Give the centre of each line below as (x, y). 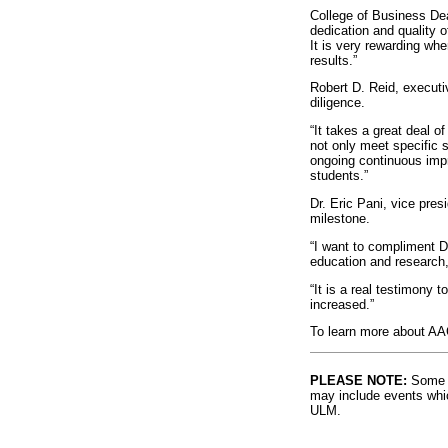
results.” (333, 60)
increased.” (341, 304)
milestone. (339, 218)
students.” (338, 176)
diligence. (337, 103)
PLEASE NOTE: (358, 381)
